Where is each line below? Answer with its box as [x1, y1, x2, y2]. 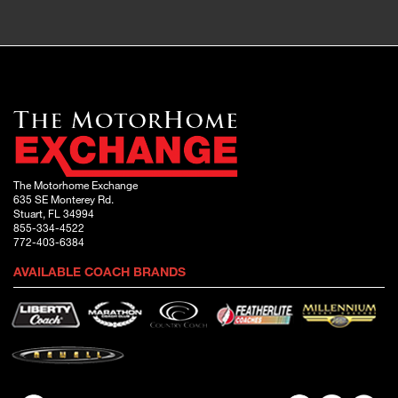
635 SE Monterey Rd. [13, 191, 114, 206]
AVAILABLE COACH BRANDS [13, 263, 186, 279]
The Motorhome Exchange [13, 177, 138, 192]
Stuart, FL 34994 [13, 205, 94, 220]
